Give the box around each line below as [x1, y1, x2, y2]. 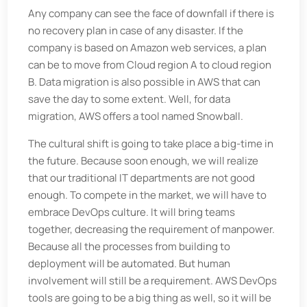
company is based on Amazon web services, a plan [28, 40, 267, 55]
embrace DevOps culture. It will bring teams [28, 205, 236, 219]
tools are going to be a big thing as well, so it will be [28, 291, 272, 305]
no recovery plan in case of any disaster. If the [28, 23, 244, 38]
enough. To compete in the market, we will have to [28, 188, 267, 202]
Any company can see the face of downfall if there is [28, 6, 275, 21]
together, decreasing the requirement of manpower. [28, 222, 275, 236]
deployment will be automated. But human [28, 256, 231, 271]
